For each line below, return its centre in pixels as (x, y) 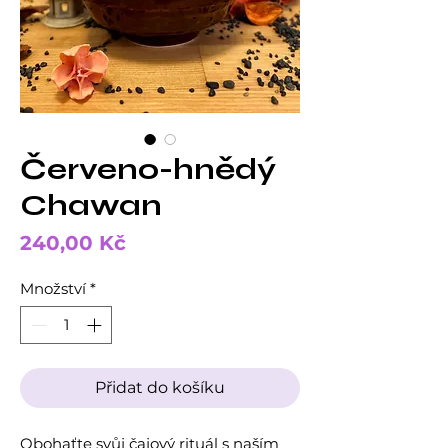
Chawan (91, 204)
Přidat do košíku (160, 388)
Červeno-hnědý (148, 168)
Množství (53, 288)
